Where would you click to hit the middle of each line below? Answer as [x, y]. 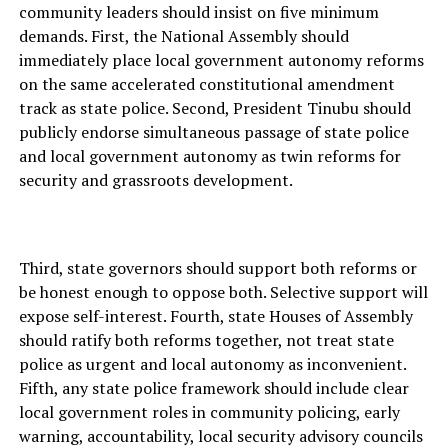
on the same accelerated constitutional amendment [206, 84]
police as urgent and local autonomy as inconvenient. [212, 364]
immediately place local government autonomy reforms [221, 60]
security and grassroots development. [155, 180]
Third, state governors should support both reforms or [217, 268]
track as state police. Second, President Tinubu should [214, 108]
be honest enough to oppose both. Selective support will [223, 292]
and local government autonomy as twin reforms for [209, 156]
